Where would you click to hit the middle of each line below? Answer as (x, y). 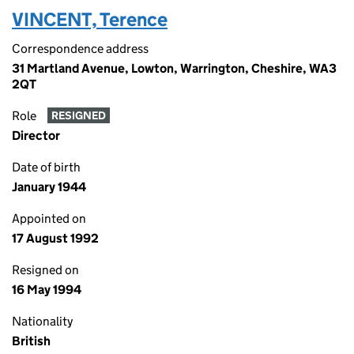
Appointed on (49, 218)
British (31, 341)
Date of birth (46, 167)
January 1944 (49, 187)
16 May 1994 (47, 290)
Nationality (42, 321)
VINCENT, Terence (90, 19)
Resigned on (45, 270)
